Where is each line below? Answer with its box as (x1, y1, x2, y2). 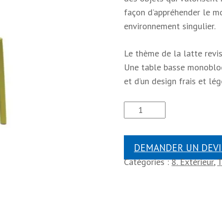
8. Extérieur (171, 156, 214, 168)
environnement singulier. (124, 20, 216, 32)
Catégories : (124, 156, 172, 168)
